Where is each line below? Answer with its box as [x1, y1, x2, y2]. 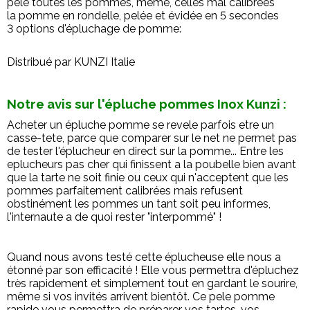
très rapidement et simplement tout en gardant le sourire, [7, 277, 298, 290]
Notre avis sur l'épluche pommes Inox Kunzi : [7, 96, 286, 111]
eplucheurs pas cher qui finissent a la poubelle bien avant [7, 158, 296, 171]
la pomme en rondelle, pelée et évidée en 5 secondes [7, 9, 279, 22]
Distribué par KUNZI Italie [7, 55, 135, 69]
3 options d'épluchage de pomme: [7, 22, 181, 35]
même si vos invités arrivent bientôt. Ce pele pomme [7, 290, 275, 303]
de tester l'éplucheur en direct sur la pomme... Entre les [7, 145, 284, 158]
